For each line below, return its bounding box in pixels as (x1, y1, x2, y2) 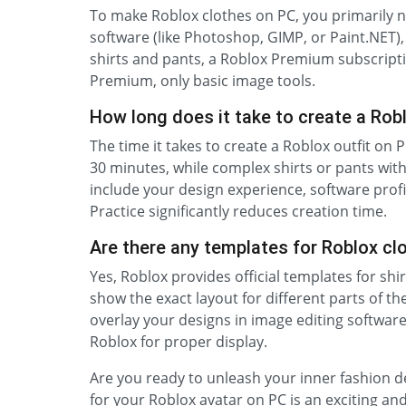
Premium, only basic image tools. (90, 71, 315, 91)
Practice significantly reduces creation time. (90, 201, 387, 221)
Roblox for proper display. (90, 332, 267, 352)
